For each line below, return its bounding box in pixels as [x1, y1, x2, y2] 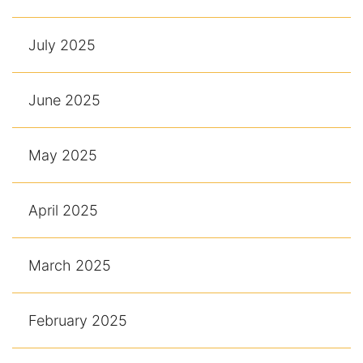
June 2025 [28, 92, 100, 109]
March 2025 [28, 257, 111, 275]
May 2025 [28, 147, 97, 164]
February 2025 [28, 312, 127, 330]
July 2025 [28, 36, 96, 54]
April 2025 [28, 202, 98, 220]
